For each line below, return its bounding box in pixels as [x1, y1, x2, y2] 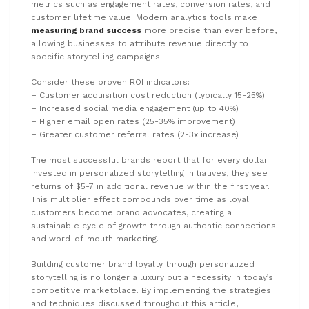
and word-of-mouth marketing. [31, 233, 159, 243]
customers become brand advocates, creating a [31, 207, 232, 217]
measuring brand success [31, 25, 141, 35]
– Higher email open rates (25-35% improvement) [31, 116, 235, 126]
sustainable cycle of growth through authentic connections [31, 220, 276, 230]
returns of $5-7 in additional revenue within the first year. [31, 181, 270, 191]
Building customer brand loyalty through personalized [31, 259, 255, 269]
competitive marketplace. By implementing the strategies [31, 285, 271, 295]
